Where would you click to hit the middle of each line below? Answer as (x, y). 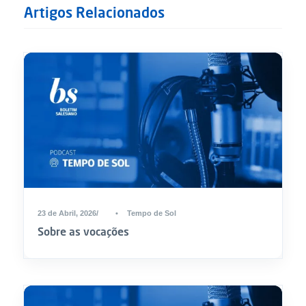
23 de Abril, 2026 (67, 213)
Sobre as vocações (83, 231)
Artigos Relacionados (94, 12)
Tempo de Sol (152, 213)
